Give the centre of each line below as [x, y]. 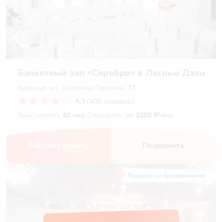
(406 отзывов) [111, 101]
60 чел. [75, 115]
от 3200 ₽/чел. [150, 115]
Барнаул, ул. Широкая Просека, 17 [77, 88]
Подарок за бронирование [167, 175]
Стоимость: [107, 115]
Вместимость [40, 115]
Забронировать [58, 145]
